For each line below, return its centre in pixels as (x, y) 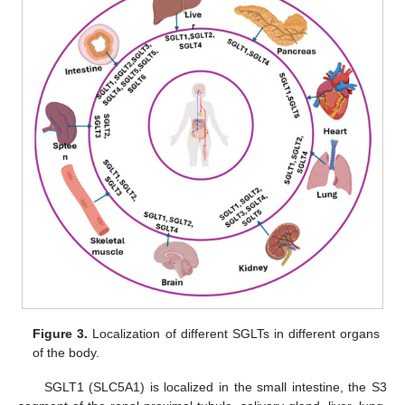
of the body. (66, 352)
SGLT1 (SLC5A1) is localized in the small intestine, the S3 (215, 386)
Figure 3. (61, 333)
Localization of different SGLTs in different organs (234, 333)
